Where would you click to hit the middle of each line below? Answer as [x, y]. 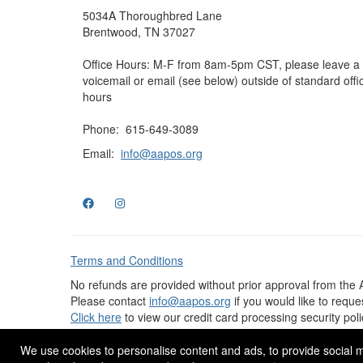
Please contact [110, 301]
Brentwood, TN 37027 [139, 32]
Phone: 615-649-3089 [141, 129]
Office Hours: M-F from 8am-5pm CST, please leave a [221, 64]
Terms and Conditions [127, 260]
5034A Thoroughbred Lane [152, 15]
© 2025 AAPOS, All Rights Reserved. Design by [194, 349]
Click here [96, 317]
